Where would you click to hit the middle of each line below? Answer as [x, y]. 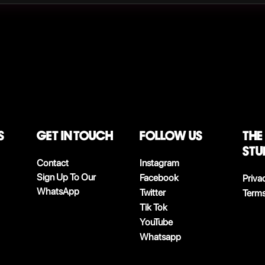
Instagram [159, 163]
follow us [171, 136]
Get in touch [75, 136]
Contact [53, 163]
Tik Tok [153, 207]
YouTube [156, 222]
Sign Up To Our [66, 177]
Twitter [153, 193]
